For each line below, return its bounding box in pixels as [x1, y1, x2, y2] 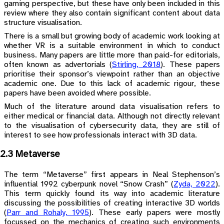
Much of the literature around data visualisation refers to [4, 102, 220, 111]
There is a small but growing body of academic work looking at [4, 31, 220, 40]
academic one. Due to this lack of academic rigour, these [4, 79, 220, 88]
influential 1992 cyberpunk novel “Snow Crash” [4, 179, 171, 188]
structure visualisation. [4, 18, 82, 27]
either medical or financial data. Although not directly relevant [4, 111, 220, 120]
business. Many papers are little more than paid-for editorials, [4, 50, 220, 59]
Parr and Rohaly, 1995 [6, 208, 89, 217]
